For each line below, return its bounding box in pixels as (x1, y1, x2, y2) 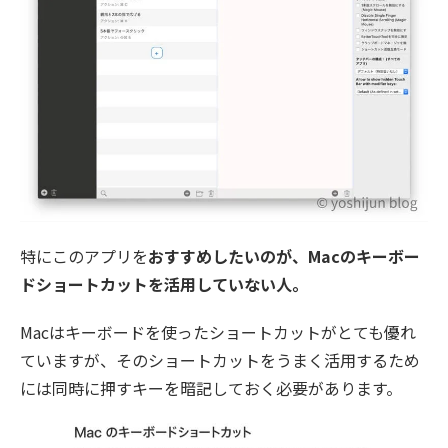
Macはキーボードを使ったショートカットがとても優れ (20, 319, 416, 344)
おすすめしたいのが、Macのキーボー (148, 243, 420, 268)
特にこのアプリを (20, 243, 148, 268)
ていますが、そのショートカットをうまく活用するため (20, 347, 420, 372)
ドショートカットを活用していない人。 (20, 271, 308, 296)
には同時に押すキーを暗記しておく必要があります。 (20, 375, 402, 400)
